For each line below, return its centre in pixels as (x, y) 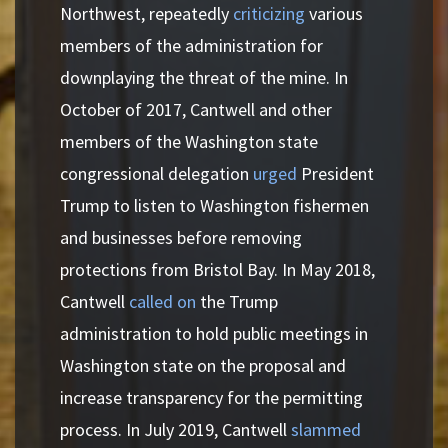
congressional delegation (154, 173)
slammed (326, 429)
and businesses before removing (181, 237)
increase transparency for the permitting (211, 397)
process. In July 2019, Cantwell (175, 429)
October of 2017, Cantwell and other (196, 109)
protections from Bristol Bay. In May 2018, (217, 269)
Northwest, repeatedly (146, 13)
